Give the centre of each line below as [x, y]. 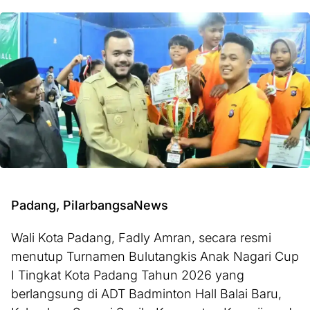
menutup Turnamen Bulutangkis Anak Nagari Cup [155, 257]
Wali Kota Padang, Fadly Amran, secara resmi [141, 238]
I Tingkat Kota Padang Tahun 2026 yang [128, 275]
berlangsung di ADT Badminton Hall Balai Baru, [146, 294]
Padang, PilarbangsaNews [90, 206]
